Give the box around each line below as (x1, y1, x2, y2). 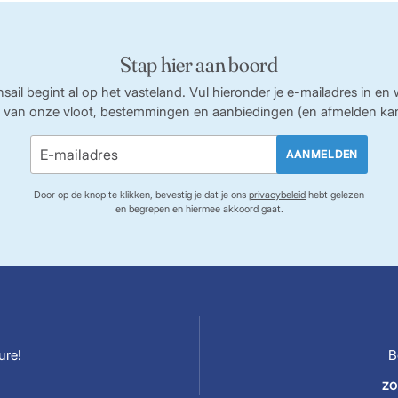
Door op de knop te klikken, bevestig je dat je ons (34, 187, 249, 201)
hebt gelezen (306, 187, 364, 201)
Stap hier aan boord (120, 52, 278, 78)
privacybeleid (249, 187, 306, 201)
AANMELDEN (286, 147, 358, 162)
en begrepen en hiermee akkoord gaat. (115, 202, 283, 215)
